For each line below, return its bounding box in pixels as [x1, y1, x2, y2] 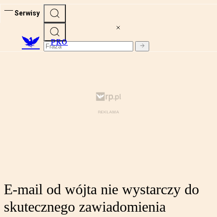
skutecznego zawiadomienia [4, 199, 166, 215]
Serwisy [15, 9, 40, 17]
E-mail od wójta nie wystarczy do [4, 181, 199, 198]
